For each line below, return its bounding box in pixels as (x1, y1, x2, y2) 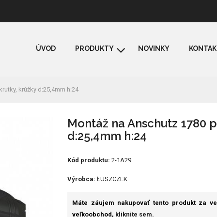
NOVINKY (138, 45, 170, 52)
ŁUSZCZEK (97, 175, 127, 183)
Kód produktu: (67, 156, 110, 164)
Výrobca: (67, 175, 95, 183)
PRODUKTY (75, 45, 114, 52)
